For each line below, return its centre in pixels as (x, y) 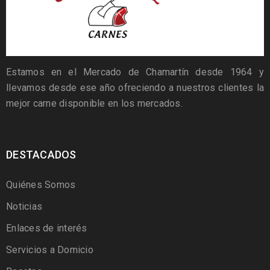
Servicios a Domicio (50, 250)
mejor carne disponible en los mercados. (94, 103)
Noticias (24, 206)
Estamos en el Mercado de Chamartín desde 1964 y (135, 72)
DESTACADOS (41, 154)
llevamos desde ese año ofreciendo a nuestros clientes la (135, 87)
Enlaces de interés (47, 228)
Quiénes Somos (41, 184)
